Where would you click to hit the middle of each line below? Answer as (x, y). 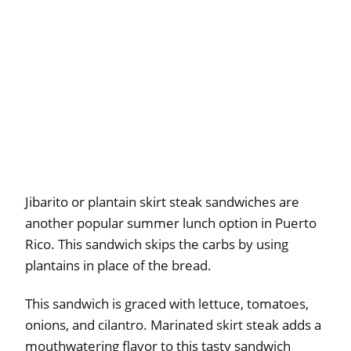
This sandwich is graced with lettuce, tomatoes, (167, 303)
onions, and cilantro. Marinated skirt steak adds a (173, 324)
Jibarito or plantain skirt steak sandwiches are (162, 201)
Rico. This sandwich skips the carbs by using (157, 244)
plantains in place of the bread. (118, 265)
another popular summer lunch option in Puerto (171, 223)
